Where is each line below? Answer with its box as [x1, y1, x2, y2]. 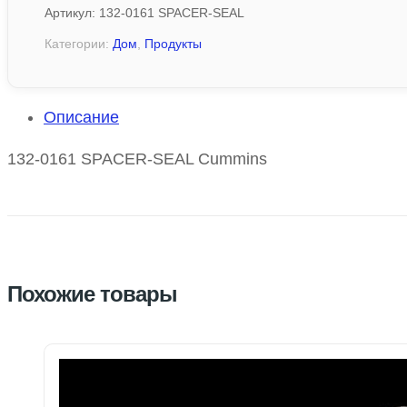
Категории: [45, 36, 113, 52]
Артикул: [45, 5, 99, 21]
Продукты [144, 36, 202, 52]
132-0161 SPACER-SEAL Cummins [7, 150, 267, 169]
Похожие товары [7, 282, 177, 307]
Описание [44, 108, 119, 127]
